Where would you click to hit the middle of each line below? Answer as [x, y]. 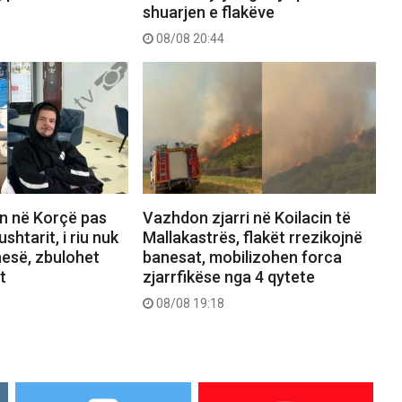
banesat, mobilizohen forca [242, 257]
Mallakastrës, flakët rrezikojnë [252, 237]
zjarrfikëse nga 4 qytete [228, 276]
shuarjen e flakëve [208, 13]
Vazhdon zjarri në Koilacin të [246, 217]
